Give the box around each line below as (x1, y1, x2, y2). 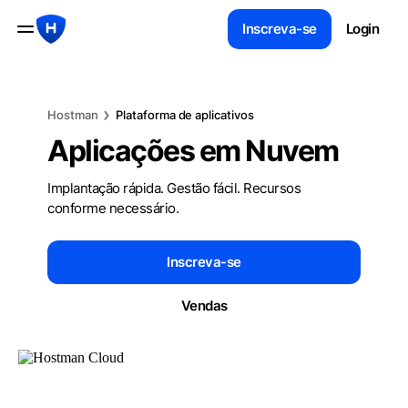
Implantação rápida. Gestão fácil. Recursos (47, 179, 301, 197)
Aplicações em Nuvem (47, 133, 339, 168)
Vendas (180, 297, 228, 314)
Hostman (47, 107, 98, 122)
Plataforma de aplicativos (116, 107, 254, 122)
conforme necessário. (47, 199, 178, 217)
